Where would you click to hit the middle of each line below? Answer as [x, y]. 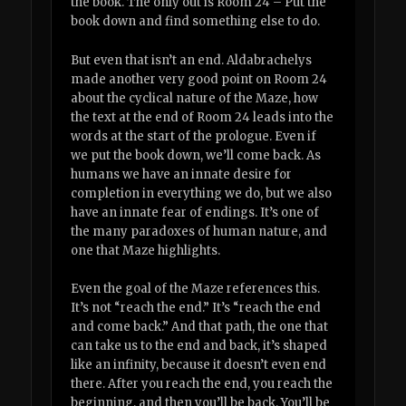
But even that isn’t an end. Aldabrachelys [192, 60]
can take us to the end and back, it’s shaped [199, 345]
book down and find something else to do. [196, 22]
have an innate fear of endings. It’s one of [195, 212]
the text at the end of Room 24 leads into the [203, 117]
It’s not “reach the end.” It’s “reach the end [196, 307]
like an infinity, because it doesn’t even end [199, 364]
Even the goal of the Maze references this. [196, 288]
